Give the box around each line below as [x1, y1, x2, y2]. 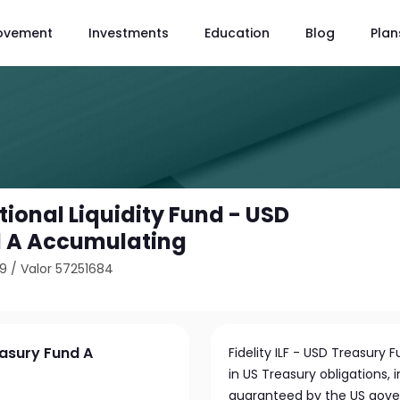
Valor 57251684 [21, 260, 114, 278]
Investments [88, 23, 169, 42]
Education [204, 23, 270, 42]
